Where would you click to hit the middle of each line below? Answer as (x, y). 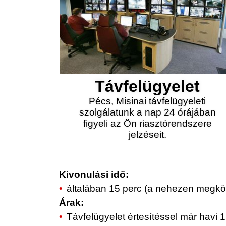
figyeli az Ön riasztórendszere (147, 123)
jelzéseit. (147, 134)
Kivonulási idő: (94, 174)
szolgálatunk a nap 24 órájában (147, 112)
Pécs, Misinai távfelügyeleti (148, 101)
